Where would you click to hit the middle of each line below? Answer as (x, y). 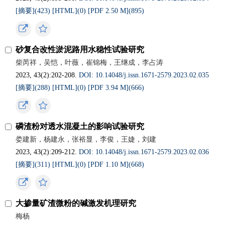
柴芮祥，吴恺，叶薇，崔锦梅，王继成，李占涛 (90, 63)
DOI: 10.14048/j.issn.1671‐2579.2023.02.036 (144, 152)
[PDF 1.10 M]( (110, 164)
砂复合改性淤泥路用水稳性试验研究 (80, 49)
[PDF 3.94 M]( (110, 88)
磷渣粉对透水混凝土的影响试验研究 (80, 126)
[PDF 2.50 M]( (110, 11)
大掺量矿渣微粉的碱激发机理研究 (76, 203)
